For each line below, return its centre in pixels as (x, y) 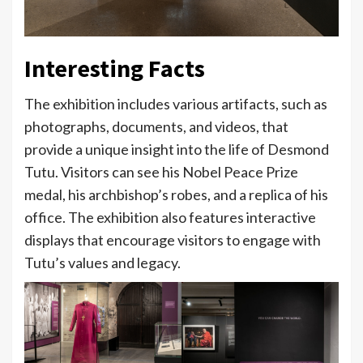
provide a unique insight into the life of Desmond (177, 149)
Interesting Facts (115, 68)
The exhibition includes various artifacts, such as (176, 103)
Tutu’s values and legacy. (102, 262)
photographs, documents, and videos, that (156, 126)
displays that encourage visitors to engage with (173, 239)
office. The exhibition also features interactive (170, 217)
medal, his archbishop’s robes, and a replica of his (176, 194)
